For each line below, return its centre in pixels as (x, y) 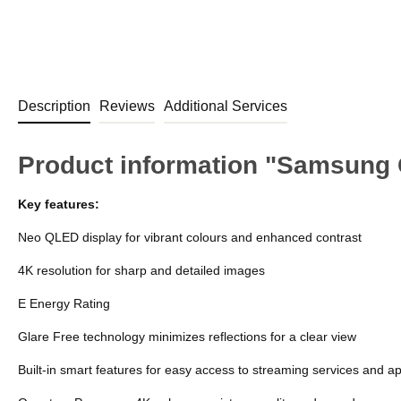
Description (54, 106)
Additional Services (226, 106)
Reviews (127, 106)
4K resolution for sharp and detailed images (141, 270)
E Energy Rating (64, 303)
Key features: (59, 204)
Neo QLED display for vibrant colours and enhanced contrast (190, 237)
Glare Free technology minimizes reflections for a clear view (187, 336)
